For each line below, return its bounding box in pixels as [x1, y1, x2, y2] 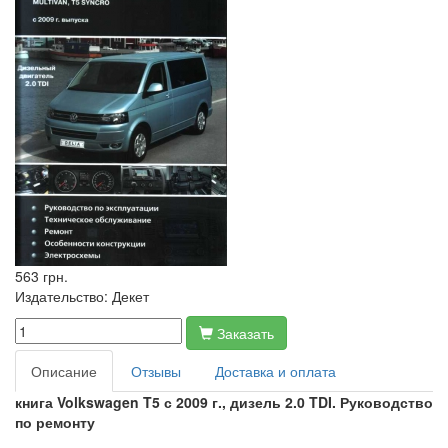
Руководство [340, 392, 433, 412]
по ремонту [15, 412, 95, 432]
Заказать [217, 323, 274, 343]
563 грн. [15, 266, 68, 286]
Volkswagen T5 [57, 392, 164, 412]
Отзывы [131, 361, 181, 381]
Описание [31, 361, 97, 381]
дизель [230, 392, 285, 412]
